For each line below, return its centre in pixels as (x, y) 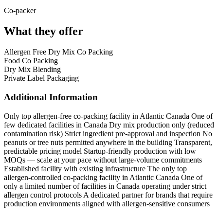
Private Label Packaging (41, 78)
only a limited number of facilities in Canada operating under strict (105, 186)
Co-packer (20, 11)
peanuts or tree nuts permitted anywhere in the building (88, 142)
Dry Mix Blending (32, 70)
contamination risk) (33, 133)
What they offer (44, 31)
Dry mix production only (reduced (162, 125)
